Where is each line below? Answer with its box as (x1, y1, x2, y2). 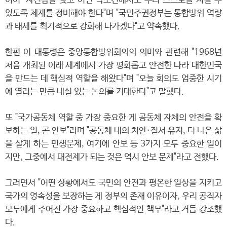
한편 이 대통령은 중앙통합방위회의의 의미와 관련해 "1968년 (5, 48, 222, 57)
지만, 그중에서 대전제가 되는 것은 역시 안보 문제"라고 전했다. (5, 153, 219, 162)
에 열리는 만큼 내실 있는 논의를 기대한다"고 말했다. (5, 87, 184, 97)
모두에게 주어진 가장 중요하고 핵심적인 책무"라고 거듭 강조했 (5, 205, 222, 214)
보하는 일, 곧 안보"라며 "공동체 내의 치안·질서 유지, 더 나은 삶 (5, 126, 222, 136)
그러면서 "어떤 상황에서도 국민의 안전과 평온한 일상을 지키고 (5, 178, 222, 188)
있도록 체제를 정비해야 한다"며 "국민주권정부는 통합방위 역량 (5, 9, 222, 18)
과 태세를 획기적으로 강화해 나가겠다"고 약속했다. (5, 22, 180, 31)
